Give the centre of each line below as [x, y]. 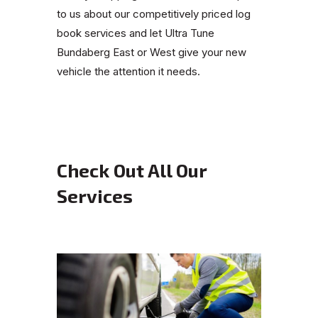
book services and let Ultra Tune [136, 33]
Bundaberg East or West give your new [152, 53]
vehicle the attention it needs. [128, 72]
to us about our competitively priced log [154, 14]
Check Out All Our [132, 170]
